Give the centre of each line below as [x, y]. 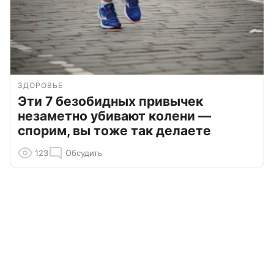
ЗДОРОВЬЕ [40, 86]
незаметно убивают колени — [114, 116]
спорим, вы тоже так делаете [114, 131]
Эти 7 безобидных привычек [110, 102]
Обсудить [84, 153]
